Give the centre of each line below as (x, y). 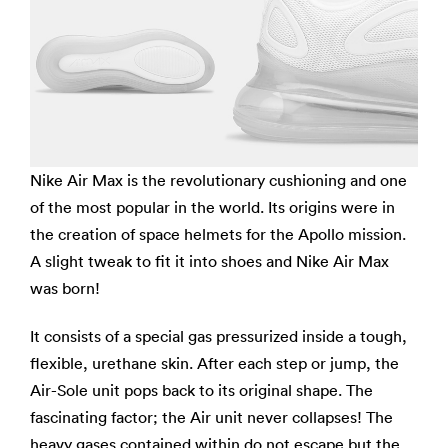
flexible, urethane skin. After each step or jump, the (214, 363)
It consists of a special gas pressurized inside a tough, (218, 336)
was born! (65, 288)
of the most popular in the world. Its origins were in (212, 207)
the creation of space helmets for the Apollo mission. (218, 234)
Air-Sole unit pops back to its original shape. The (201, 390)
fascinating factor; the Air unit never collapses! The (211, 417)
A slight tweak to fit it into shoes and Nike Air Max (209, 261)
